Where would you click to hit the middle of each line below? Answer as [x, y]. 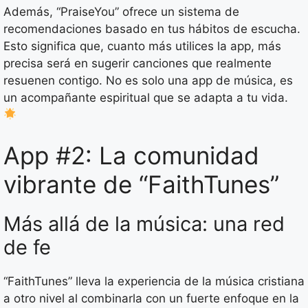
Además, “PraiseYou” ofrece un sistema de [121, 11]
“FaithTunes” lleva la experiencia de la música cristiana [154, 282]
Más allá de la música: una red [144, 224]
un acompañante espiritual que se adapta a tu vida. [146, 97]
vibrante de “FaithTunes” [141, 185]
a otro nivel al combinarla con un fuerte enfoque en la [151, 299]
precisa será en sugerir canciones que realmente [137, 63]
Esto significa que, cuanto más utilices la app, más [142, 46]
